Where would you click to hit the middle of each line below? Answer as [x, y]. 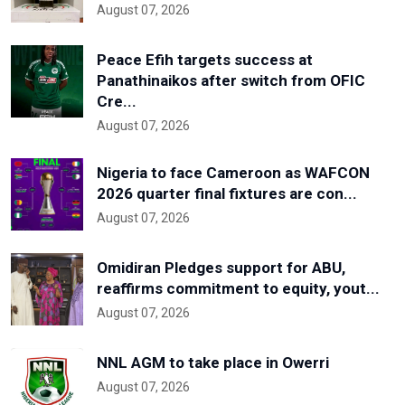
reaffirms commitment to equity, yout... [238, 288]
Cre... [117, 101]
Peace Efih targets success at [205, 59]
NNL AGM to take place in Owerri [213, 362]
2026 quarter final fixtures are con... [227, 193]
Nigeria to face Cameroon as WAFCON [233, 172]
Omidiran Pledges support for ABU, [221, 267]
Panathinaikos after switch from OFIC [231, 80]
